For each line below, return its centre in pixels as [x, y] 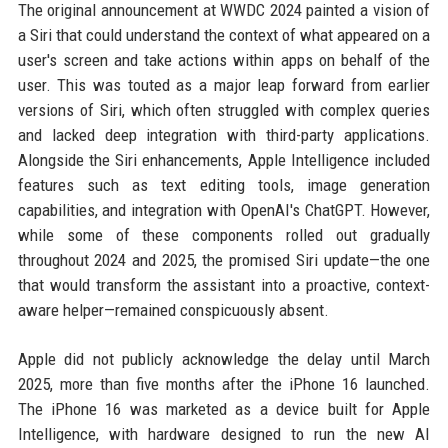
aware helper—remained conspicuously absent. [173, 310]
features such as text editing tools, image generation [224, 185]
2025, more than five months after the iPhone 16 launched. [224, 384]
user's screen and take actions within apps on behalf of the [224, 60]
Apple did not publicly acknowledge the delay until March [224, 359]
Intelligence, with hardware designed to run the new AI [224, 434]
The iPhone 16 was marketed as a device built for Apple [224, 409]
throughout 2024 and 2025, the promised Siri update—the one [224, 260]
